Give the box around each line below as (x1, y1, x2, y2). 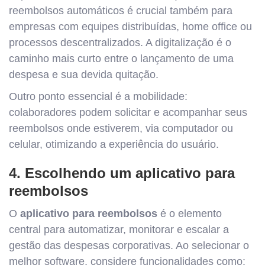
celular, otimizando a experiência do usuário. (9, 138, 219, 150)
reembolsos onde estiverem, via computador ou (9, 122, 233, 134)
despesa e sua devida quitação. (9, 69, 159, 80)
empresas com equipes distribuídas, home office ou (9, 21, 252, 33)
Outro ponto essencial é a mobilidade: (9, 91, 188, 102)
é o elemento (157, 208, 222, 219)
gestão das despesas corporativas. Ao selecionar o (9, 240, 249, 251)
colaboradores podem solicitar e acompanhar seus (9, 106, 247, 118)
